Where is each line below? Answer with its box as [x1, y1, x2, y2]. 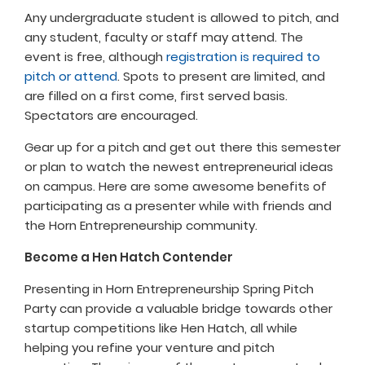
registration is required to [166, 48, 320, 66]
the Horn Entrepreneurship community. [24, 217, 257, 235]
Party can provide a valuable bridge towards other [24, 300, 332, 318]
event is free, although [24, 48, 166, 66]
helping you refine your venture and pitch [24, 339, 275, 357]
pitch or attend [24, 68, 117, 86]
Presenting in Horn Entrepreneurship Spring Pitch [24, 280, 314, 298]
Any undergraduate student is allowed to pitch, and [24, 9, 339, 27]
